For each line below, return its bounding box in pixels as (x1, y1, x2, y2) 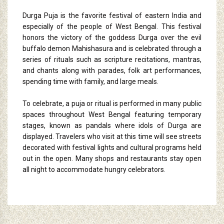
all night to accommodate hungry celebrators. (22, 165, 165, 174)
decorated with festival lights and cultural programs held (22, 143, 201, 152)
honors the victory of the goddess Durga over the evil (22, 33, 201, 42)
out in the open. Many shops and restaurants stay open (22, 154, 201, 163)
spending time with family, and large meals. (22, 77, 158, 86)
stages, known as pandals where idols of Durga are (22, 121, 201, 130)
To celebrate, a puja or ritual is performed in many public (22, 99, 201, 108)
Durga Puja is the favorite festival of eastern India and (22, 11, 201, 20)
